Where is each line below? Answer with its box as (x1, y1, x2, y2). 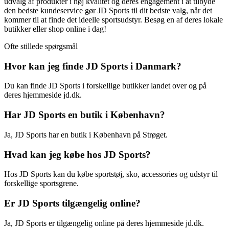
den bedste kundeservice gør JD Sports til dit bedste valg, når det (4, 6, 212, 15)
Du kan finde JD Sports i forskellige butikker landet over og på (4, 81, 207, 90)
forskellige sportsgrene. (4, 179, 79, 188)
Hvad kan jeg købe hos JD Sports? (4, 149, 151, 160)
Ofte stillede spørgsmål (4, 41, 78, 51)
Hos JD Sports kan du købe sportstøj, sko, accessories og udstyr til (4, 170, 218, 179)
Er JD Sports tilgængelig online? (4, 197, 141, 209)
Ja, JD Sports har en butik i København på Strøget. (4, 130, 168, 139)
